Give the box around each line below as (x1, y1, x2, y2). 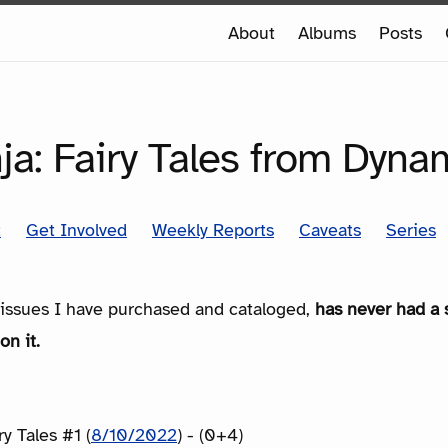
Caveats (299, 218, 361, 241)
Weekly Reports (152, 218, 274, 241)
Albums (298, 22, 356, 44)
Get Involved (26, 218, 127, 241)
